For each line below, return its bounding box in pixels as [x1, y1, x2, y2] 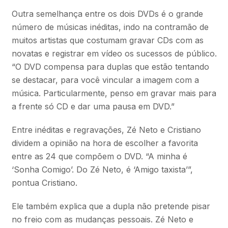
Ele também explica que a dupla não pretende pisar [11, 201, 210, 211]
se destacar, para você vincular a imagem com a [11, 74, 199, 85]
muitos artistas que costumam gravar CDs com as [11, 35, 204, 45]
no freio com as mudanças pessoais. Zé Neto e [11, 214, 193, 224]
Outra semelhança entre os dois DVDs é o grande [11, 8, 203, 19]
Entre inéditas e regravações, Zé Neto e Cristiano [11, 124, 201, 135]
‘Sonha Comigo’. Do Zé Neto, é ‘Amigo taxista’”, [11, 164, 193, 175]
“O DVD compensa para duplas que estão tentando [11, 61, 209, 72]
